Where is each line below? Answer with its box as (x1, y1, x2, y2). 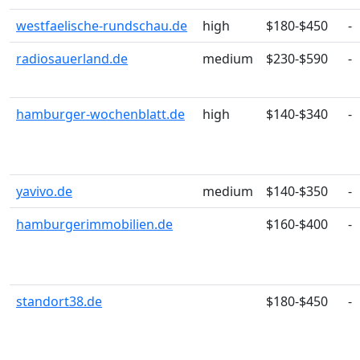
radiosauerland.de (16, 50, 128, 67)
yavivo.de (16, 182, 72, 200)
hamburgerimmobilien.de (16, 215, 173, 233)
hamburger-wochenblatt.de (16, 105, 185, 123)
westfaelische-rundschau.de (16, 17, 187, 35)
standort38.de (16, 292, 102, 310)
